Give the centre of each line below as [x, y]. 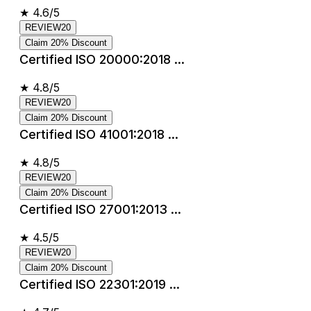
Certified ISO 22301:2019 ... [100, 284]
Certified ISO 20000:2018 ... [102, 59]
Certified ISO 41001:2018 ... [99, 134]
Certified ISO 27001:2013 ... [100, 209]
